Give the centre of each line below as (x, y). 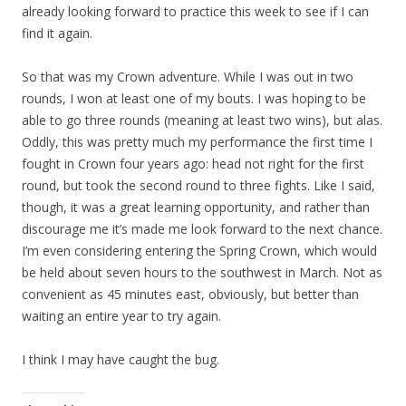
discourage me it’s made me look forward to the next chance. (202, 229)
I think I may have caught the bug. (121, 359)
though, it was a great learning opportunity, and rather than (196, 207)
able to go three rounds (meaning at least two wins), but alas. (202, 120)
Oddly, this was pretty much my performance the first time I (197, 142)
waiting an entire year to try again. (121, 316)
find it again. (57, 33)
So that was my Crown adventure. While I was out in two (188, 77)
